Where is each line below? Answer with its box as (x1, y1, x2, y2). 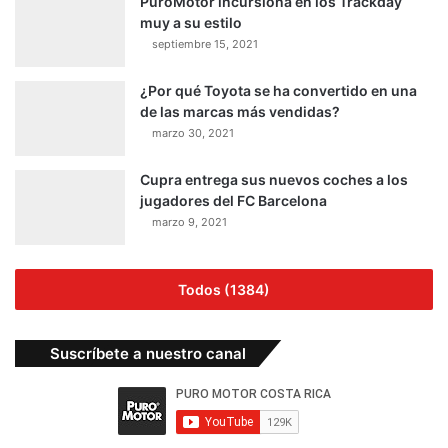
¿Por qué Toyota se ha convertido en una (140, 82, 417, 100)
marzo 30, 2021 (152, 126, 234, 141)
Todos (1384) (178, 281, 270, 299)
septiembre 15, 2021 (152, 37, 258, 52)
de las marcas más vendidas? (140, 103, 340, 121)
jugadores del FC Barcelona (140, 192, 327, 210)
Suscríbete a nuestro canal (50, 344, 246, 364)
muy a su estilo (140, 14, 242, 32)
